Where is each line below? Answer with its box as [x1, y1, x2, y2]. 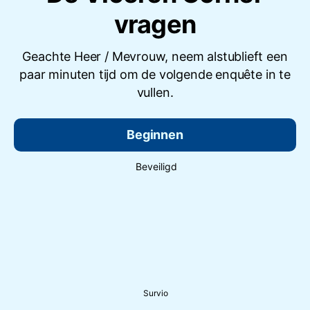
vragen [113, 9, 197, 40]
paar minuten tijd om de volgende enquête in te [19, 67, 291, 82]
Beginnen [127, 127, 183, 143]
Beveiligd [136, 161, 177, 173]
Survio [143, 287, 168, 298]
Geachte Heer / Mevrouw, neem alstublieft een [22, 49, 288, 64]
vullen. [136, 85, 174, 100]
